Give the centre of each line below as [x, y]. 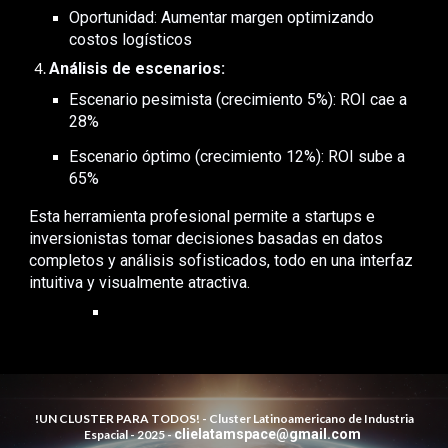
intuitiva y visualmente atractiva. [140, 282]
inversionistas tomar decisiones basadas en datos [206, 238]
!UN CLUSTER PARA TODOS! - [120, 418]
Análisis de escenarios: [137, 68]
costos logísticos [131, 39]
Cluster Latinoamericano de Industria [310, 418]
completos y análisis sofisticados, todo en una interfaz [221, 260]
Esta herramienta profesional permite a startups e [202, 216]
